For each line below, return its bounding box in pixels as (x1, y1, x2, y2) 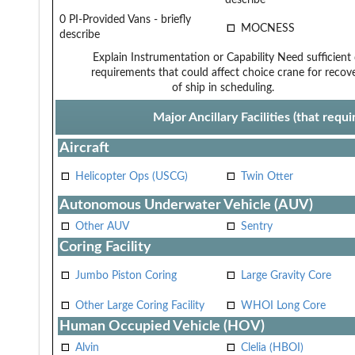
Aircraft (59, 139, 109, 155)
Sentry (241, 220, 273, 232)
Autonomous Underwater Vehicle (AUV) (59, 197, 313, 212)
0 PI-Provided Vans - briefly (59, 13, 191, 25)
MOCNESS (238, 22, 295, 34)
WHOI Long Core (241, 300, 326, 311)
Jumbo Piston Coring (75, 269, 177, 281)
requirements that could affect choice (91, 67, 274, 78)
